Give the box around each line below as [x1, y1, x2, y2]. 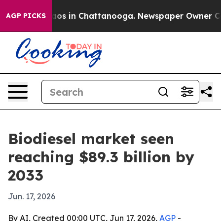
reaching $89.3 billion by [8, 147, 194, 166]
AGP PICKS [6, 11, 46, 20]
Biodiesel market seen [8, 129, 174, 148]
